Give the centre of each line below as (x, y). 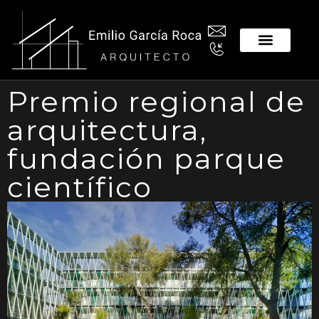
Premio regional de (156, 102)
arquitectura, (107, 130)
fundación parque (146, 159)
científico (80, 187)
